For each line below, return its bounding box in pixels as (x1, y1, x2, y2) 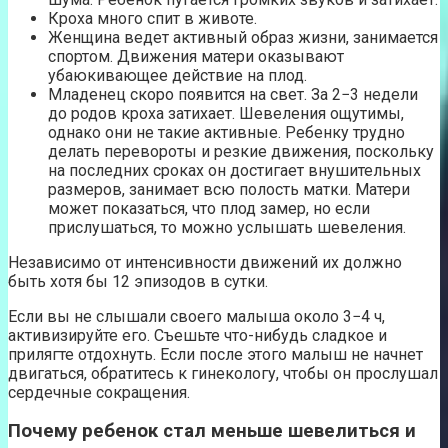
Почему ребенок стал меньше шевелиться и (8, 420, 416, 443)
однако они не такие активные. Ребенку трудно (48, 122, 405, 142)
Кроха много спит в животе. (48, 8, 257, 28)
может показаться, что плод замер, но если (48, 198, 370, 218)
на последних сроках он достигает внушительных (48, 160, 421, 180)
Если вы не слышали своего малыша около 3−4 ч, (8, 306, 385, 326)
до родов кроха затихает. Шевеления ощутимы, (48, 103, 404, 123)
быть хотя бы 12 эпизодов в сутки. (8, 271, 268, 291)
